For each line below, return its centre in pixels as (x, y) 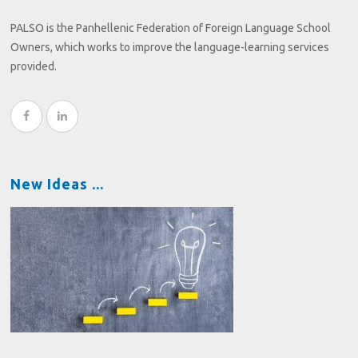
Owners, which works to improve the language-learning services (170, 48)
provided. (34, 67)
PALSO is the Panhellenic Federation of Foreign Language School (171, 28)
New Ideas (50, 184)
